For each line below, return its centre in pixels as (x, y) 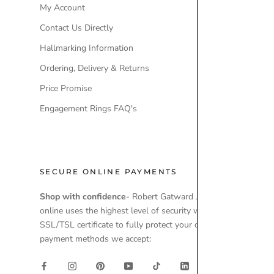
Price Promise (66, 89)
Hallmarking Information (87, 48)
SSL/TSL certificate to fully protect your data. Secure (140, 225)
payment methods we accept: (95, 239)
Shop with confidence (83, 197)
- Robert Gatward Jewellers (179, 197)
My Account (62, 8)
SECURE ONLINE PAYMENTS (109, 172)
